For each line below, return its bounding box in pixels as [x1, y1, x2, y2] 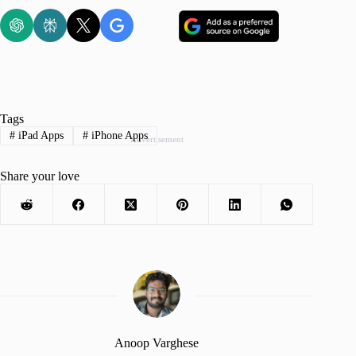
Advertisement [130, 134, 184, 145]
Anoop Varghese [114, 336, 199, 350]
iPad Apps [14, 130, 64, 142]
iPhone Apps [87, 130, 148, 142]
